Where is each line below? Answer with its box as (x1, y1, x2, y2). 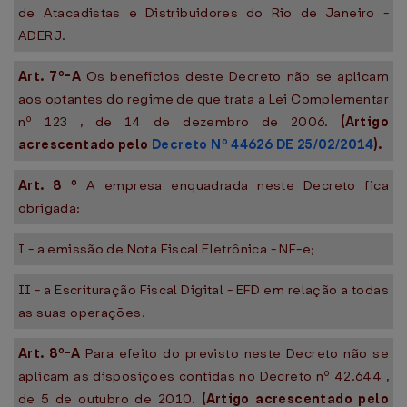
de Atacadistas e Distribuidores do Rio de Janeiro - (18, 4, 389, 22)
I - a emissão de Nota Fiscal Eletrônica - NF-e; (18, 240, 315, 258)
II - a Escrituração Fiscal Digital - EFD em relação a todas (18, 281, 389, 299)
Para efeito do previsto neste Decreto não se (80, 344, 389, 362)
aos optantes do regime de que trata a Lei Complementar (18, 90, 389, 108)
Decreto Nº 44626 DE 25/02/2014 (152, 135, 374, 154)
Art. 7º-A (18, 67, 86, 85)
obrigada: (18, 199, 81, 217)
